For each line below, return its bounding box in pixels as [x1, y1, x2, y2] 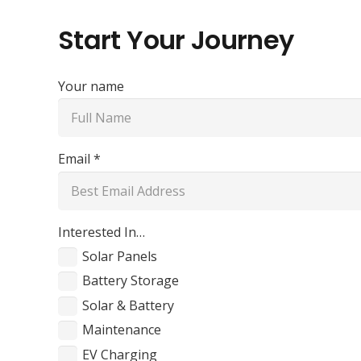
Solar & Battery [82, 296, 175, 314]
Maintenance [82, 321, 162, 339]
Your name [58, 77, 124, 95]
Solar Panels [82, 247, 158, 266]
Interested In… [58, 223, 145, 242]
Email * [58, 150, 101, 168]
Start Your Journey [58, 21, 294, 58]
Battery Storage [82, 272, 180, 290]
